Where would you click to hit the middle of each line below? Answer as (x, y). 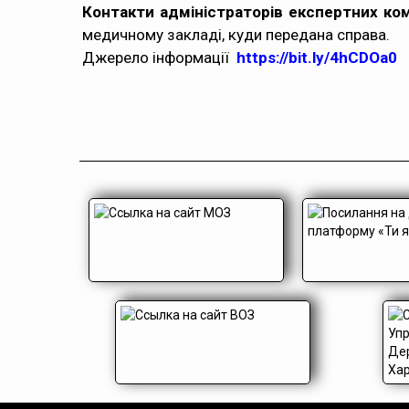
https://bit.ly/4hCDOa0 (317, 58)
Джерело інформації (159, 58)
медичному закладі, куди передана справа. (236, 35)
